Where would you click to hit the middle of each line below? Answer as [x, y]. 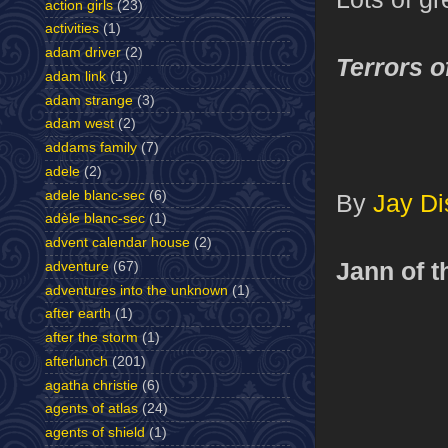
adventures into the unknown [136, 290]
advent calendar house [117, 243]
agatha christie [91, 385]
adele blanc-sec [95, 195]
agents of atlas [91, 409]
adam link [75, 76]
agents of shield [95, 433]
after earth [78, 314]
